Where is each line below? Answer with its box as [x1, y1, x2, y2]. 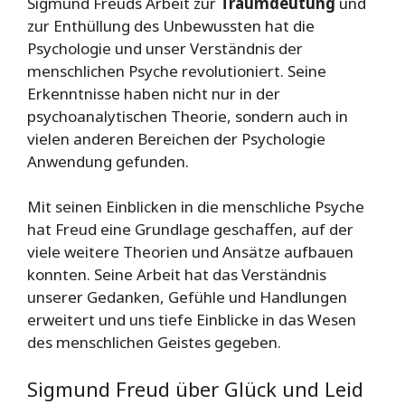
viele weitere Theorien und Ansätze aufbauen [27, 241, 353, 263]
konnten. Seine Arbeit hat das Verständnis [27, 264, 326, 286]
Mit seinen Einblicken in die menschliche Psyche [27, 196, 364, 218]
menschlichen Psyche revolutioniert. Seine [27, 60, 326, 81]
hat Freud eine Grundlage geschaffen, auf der [27, 219, 353, 240]
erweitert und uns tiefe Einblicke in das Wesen [27, 309, 356, 331]
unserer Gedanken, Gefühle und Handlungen [27, 287, 347, 308]
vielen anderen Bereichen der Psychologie [27, 127, 325, 149]
